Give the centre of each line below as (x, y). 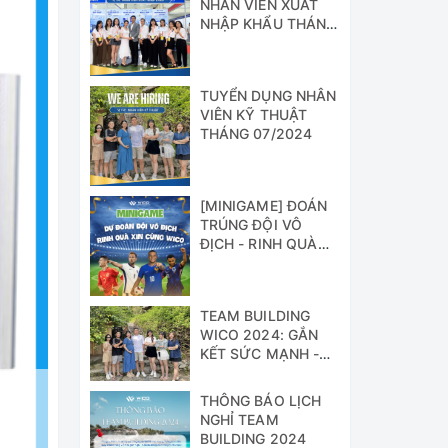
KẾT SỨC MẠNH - (259, 353)
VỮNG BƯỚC (244, 372)
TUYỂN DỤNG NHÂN (268, 95)
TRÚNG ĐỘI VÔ (251, 224)
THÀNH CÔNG (247, 391)
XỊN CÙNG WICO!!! (261, 262)
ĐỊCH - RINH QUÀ (258, 243)
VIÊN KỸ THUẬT (253, 114)
